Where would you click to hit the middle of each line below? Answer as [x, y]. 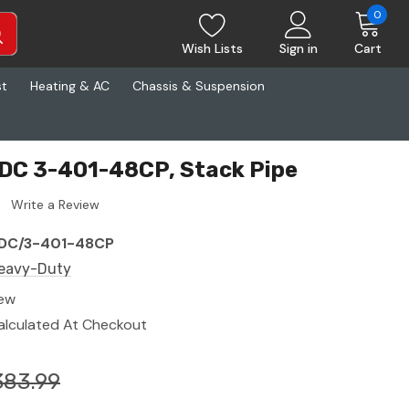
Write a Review [55, 205]
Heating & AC [70, 86]
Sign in [299, 48]
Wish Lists [212, 48]
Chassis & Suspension [199, 86]
